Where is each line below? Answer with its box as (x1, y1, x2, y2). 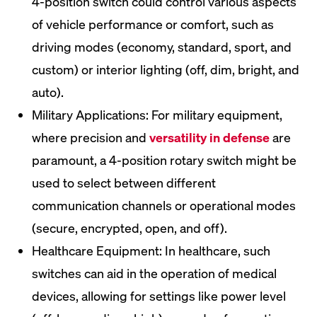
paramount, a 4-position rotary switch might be (32, 151, 296, 168)
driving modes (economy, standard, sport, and (32, 38, 292, 55)
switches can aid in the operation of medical (32, 265, 277, 282)
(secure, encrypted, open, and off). (32, 219, 227, 236)
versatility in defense (149, 129, 270, 146)
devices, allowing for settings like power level (32, 287, 286, 304)
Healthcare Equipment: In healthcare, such (32, 242, 270, 259)
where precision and (32, 129, 149, 146)
